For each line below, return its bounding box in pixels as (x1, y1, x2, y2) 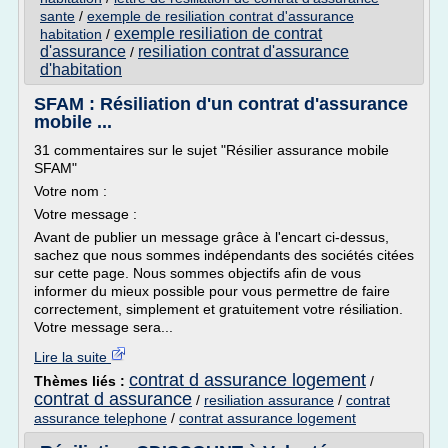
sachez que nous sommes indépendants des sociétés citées (34, 247, 414, 263)
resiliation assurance (204, 392, 334, 408)
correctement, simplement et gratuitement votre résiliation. (34, 301, 403, 317)
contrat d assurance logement (129, 370, 366, 390)
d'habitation (40, 61, 122, 78)
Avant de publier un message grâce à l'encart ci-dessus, (34, 229, 389, 245)
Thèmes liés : (34, 373, 129, 389)
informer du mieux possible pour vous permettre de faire (34, 283, 390, 299)
